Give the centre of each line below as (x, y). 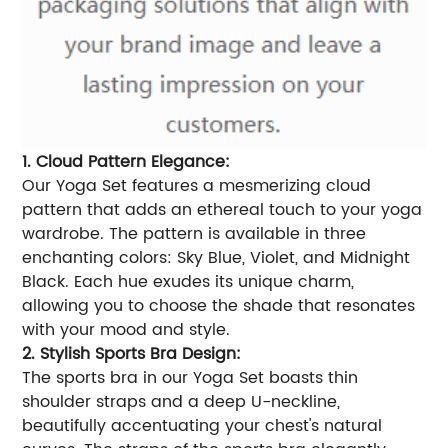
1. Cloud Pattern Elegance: (126, 162)
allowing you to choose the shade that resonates (219, 306)
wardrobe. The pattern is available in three (194, 234)
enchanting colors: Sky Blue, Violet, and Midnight (216, 258)
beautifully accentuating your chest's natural (202, 426)
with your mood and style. (126, 330)
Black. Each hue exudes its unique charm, (188, 282)
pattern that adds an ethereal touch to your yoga (222, 210)
